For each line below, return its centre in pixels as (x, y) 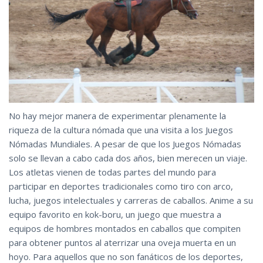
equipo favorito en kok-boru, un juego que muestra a (115, 214)
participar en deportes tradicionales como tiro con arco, (121, 186)
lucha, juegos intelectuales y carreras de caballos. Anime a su (131, 200)
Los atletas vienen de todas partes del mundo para (112, 172)
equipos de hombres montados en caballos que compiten (125, 228)
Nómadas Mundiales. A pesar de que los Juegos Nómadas (125, 144)
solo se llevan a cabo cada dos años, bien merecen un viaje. (128, 158)
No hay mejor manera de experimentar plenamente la (117, 115)
